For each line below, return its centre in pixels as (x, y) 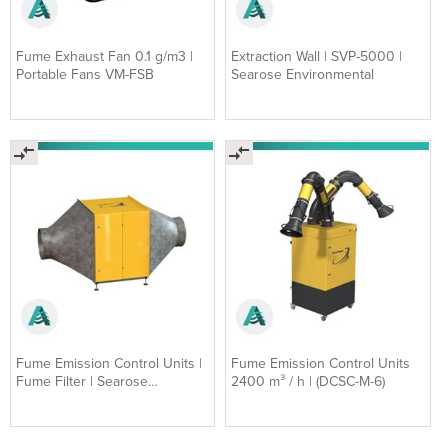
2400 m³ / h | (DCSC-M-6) (308, 381)
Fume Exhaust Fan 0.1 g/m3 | (104, 57)
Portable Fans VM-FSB (85, 75)
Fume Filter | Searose (82, 381)
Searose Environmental (303, 75)
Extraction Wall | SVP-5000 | (317, 57)
